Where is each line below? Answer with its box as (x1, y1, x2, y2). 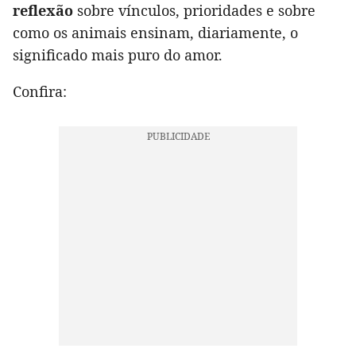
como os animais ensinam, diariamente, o (13, 23, 298, 43)
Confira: (13, 82, 67, 102)
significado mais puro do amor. (13, 45, 222, 65)
